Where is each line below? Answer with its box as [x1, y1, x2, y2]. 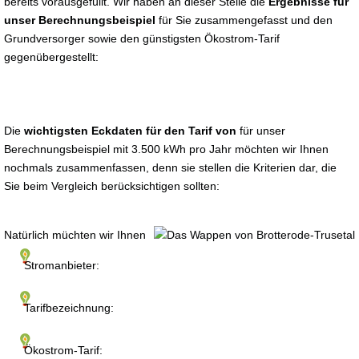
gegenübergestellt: [4, 50, 99, 63]
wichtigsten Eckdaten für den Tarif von [24, 124, 240, 137]
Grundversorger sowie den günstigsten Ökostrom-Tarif [4, 32, 280, 45]
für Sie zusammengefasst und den [155, 14, 333, 26]
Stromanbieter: [24, 259, 99, 272]
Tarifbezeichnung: [24, 301, 114, 314]
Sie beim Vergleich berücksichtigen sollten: [4, 179, 220, 192]
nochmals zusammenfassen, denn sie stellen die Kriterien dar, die [4, 161, 337, 174]
